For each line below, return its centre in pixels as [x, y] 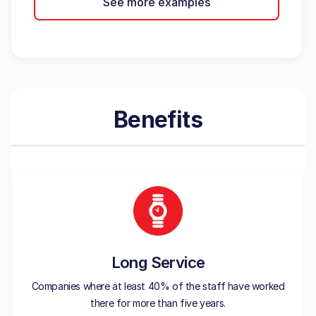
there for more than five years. [158, 303]
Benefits [158, 120]
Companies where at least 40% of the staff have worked [158, 286]
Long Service [158, 262]
